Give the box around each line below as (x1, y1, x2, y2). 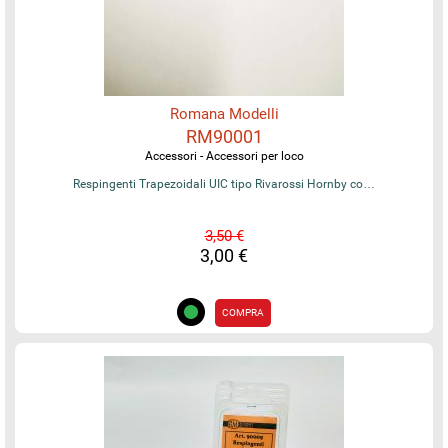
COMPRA (222, 306, 264, 318)
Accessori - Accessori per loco (144, 148, 304, 163)
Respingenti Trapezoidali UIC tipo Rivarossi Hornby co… (73, 176, 375, 191)
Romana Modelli (169, 104, 279, 123)
